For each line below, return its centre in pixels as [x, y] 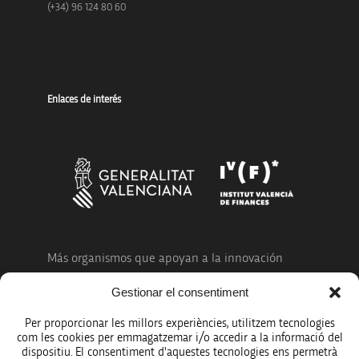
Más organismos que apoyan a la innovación [165, 258]
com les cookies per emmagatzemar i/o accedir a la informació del [179, 338]
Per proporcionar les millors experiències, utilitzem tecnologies [179, 323]
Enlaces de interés [84, 100]
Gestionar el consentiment [179, 292]
